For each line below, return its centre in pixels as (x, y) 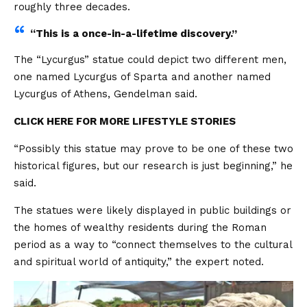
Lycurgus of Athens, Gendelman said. (106, 94)
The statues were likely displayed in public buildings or (152, 211)
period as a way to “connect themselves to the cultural (153, 245)
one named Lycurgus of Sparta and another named (142, 77)
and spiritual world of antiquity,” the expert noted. (139, 262)
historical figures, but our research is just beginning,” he (153, 166)
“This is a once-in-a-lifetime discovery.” (134, 34)
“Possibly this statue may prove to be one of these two (153, 149)
